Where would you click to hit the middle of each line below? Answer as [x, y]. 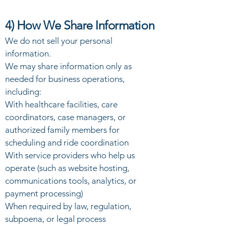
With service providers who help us [70, 155]
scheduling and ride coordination [67, 142]
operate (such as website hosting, [67, 168]
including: [23, 92]
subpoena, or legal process [55, 219]
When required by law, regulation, [68, 206]
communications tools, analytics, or [71, 181]
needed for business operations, [65, 79]
